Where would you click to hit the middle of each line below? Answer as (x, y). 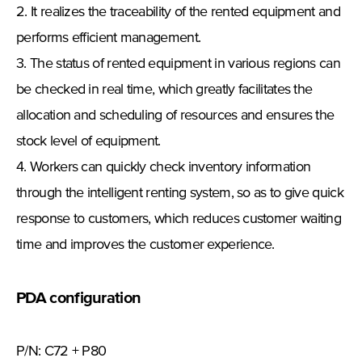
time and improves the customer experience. (145, 245)
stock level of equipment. (88, 142)
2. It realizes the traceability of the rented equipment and (178, 13)
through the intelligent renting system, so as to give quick (180, 194)
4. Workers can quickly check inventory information (164, 168)
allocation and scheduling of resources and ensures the (175, 116)
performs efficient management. (109, 38)
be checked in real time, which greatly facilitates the (164, 90)
